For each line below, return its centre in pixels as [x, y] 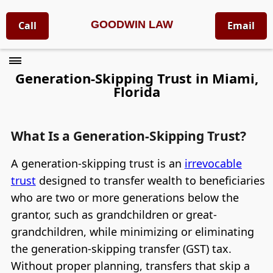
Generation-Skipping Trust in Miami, [136, 78]
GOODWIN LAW [132, 24]
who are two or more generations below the [125, 198]
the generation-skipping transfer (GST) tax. [121, 249]
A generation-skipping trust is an [97, 164]
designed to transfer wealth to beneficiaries [150, 181]
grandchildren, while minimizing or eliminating [132, 232]
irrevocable [213, 164]
